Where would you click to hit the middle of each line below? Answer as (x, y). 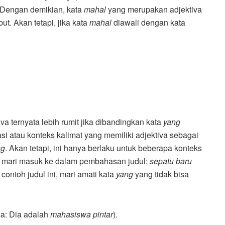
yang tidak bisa (161, 174)
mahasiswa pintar (82, 214)
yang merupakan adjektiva (154, 10)
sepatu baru (171, 161)
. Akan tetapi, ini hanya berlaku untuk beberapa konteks (103, 148)
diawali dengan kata (148, 23)
